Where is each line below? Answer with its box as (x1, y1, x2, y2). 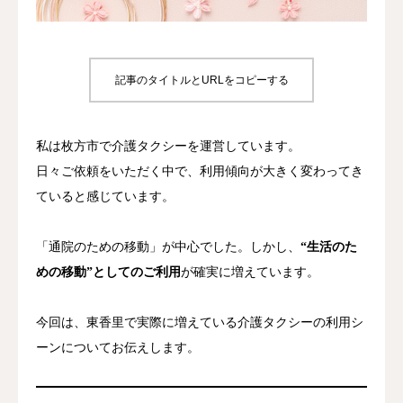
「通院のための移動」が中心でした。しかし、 (36, 239, 300, 254)
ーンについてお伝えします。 (36, 340, 200, 354)
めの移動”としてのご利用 (36, 264, 181, 279)
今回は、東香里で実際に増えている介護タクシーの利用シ (36, 315, 363, 329)
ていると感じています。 (36, 189, 175, 203)
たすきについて (18, 26, 106, 40)
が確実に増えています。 (181, 264, 319, 279)
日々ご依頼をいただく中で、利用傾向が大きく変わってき (36, 164, 363, 178)
